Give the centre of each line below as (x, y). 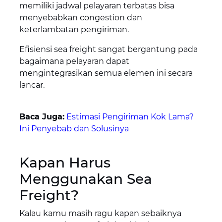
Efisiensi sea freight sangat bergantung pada (108, 50)
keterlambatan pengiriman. (74, 30)
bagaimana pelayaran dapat (74, 61)
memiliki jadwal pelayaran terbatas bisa (97, 6)
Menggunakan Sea (85, 179)
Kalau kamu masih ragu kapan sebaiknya (100, 214)
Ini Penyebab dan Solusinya (74, 129)
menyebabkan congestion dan (81, 18)
